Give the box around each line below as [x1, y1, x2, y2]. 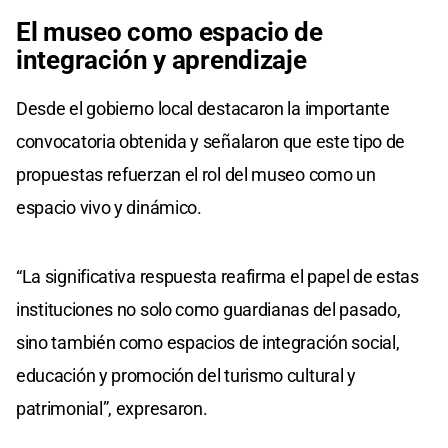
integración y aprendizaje [16, 44, 307, 75]
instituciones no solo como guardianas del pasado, [16, 298, 401, 320]
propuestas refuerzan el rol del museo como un [16, 163, 376, 185]
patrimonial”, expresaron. [16, 397, 208, 419]
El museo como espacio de [16, 16, 323, 47]
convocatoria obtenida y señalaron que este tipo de [16, 130, 406, 152]
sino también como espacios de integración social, [16, 331, 400, 353]
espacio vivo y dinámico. [16, 196, 202, 218]
